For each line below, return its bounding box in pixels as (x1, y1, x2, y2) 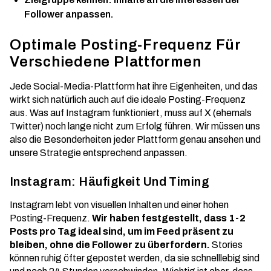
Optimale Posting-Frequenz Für (10, 37, 241, 53)
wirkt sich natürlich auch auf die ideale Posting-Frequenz (10, 94, 246, 105)
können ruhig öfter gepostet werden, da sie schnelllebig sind (10, 253, 260, 263)
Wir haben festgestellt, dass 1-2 (92, 213, 246, 223)
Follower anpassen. (24, 9, 113, 19)
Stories (210, 240, 243, 250)
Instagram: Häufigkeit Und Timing (10, 175, 210, 188)
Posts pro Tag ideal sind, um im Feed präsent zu (10, 226, 233, 237)
